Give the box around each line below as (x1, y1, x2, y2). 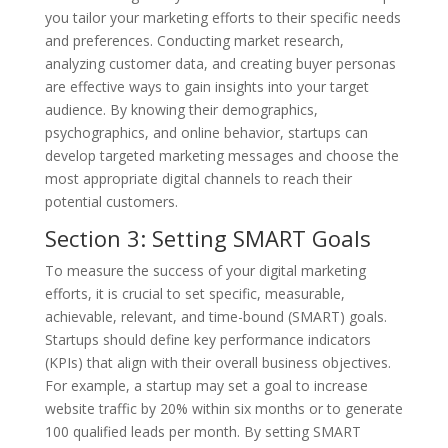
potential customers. (44, 191, 178, 211)
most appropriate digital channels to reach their (44, 168, 352, 188)
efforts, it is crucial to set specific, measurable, (44, 283, 345, 303)
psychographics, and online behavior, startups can (44, 122, 368, 142)
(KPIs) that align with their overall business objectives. (44, 352, 391, 372)
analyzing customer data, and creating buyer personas (44, 53, 396, 73)
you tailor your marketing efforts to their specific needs (44, 7, 401, 27)
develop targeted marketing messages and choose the (44, 145, 399, 165)
